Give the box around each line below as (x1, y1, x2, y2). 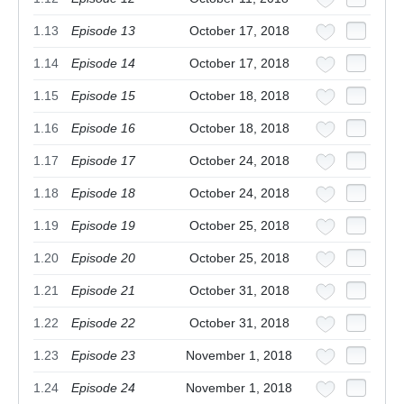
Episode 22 (71, 316, 135, 331)
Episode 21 (71, 283, 135, 298)
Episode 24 (71, 381, 135, 396)
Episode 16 (71, 121, 135, 136)
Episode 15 (71, 88, 135, 104)
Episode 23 (71, 348, 135, 363)
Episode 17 (71, 153, 135, 169)
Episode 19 (71, 218, 135, 234)
